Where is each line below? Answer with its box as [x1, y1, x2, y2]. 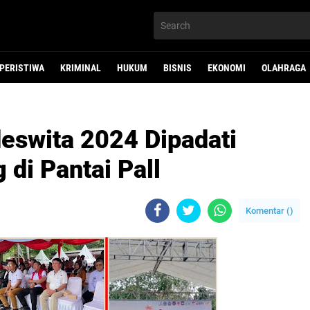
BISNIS [163, 62, 192, 73]
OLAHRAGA [262, 62, 306, 73]
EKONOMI [208, 62, 246, 73]
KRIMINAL [60, 62, 101, 73]
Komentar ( [246, 206, 290, 217]
